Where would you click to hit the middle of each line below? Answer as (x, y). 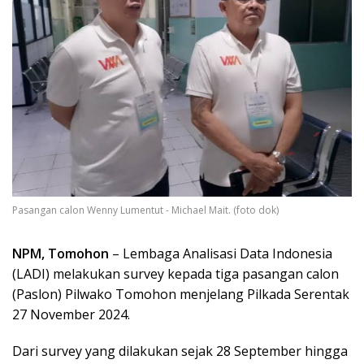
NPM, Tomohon (61, 254)
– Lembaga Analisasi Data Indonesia (221, 254)
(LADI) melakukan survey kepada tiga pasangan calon (175, 274)
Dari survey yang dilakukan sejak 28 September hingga (180, 351)
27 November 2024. (71, 315)
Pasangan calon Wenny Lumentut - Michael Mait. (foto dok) (145, 210)
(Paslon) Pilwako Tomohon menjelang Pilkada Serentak (181, 295)
